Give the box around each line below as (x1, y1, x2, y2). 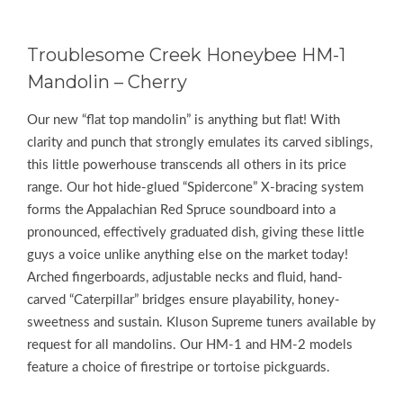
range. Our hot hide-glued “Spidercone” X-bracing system (27, 180, 363, 194)
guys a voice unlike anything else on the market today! (27, 247, 348, 262)
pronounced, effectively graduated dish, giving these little (27, 225, 364, 239)
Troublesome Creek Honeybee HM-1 (27, 43, 345, 66)
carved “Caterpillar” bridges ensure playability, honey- (27, 292, 340, 307)
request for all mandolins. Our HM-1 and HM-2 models (27, 337, 353, 352)
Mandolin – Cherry (27, 70, 187, 93)
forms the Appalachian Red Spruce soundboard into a (27, 202, 336, 217)
